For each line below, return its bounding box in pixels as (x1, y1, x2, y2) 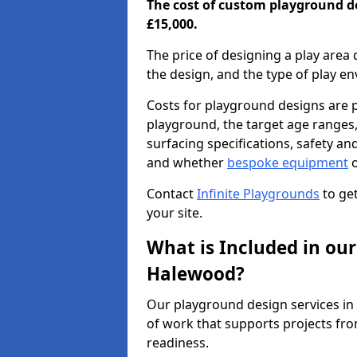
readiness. (147, 334, 209, 351)
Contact (147, 185, 197, 202)
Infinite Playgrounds (197, 185, 320, 202)
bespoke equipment (227, 154, 348, 171)
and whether (147, 154, 227, 171)
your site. (147, 204, 202, 222)
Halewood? (147, 261, 245, 286)
